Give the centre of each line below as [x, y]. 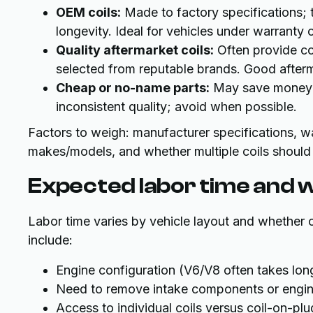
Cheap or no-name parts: [133, 88]
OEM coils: [88, 12]
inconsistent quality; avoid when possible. [176, 107]
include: [50, 240]
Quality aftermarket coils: [135, 50]
